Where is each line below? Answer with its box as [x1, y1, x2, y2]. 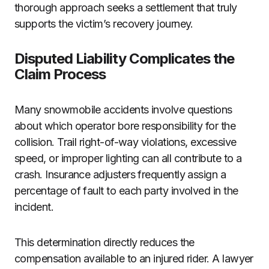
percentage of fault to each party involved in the [14, 184, 238, 197]
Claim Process [14, 65, 106, 83]
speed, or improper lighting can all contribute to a [14, 152, 242, 165]
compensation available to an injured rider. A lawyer [14, 252, 253, 265]
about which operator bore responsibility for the [14, 119, 236, 132]
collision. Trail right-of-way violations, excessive [14, 136, 237, 148]
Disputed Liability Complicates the [14, 50, 235, 67]
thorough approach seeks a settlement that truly [14, 1, 237, 14]
